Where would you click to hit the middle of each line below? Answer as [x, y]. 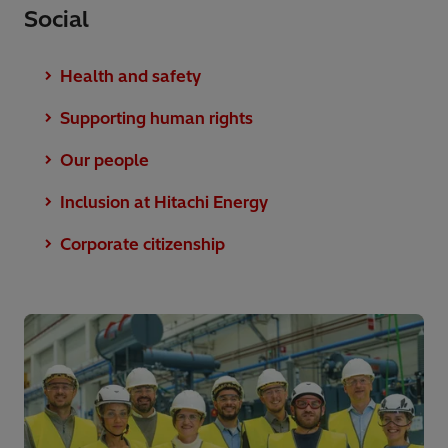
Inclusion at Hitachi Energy [164, 202]
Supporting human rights [156, 118]
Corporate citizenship [142, 244]
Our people [104, 160]
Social [56, 19]
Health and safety [130, 76]
